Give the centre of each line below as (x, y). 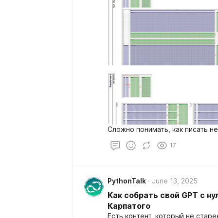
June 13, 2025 (175, 181)
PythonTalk (127, 181)
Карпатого (129, 206)
